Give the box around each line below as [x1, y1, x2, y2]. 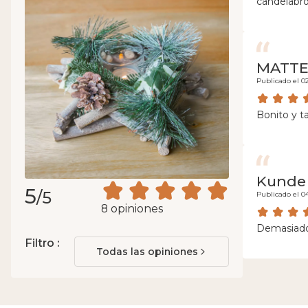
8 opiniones [101, 201, 164, 215]
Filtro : [25, 236, 59, 250]
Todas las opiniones [96, 245, 198, 258]
